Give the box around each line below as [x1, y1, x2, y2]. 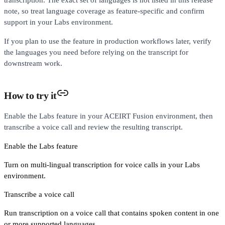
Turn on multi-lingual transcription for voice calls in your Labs [4, 160, 200, 169]
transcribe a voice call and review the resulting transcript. [4, 123, 183, 131]
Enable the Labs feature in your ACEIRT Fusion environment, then [4, 111, 213, 120]
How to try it [4, 89, 57, 101]
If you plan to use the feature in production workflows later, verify [4, 37, 211, 45]
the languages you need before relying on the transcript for [4, 48, 188, 56]
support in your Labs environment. [4, 18, 113, 26]
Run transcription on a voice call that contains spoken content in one [4, 208, 219, 217]
